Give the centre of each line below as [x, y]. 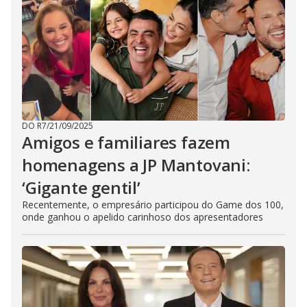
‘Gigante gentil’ [81, 188]
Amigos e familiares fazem [126, 143]
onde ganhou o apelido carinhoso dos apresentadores [143, 217]
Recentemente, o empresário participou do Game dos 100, [153, 205]
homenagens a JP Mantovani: [136, 165]
